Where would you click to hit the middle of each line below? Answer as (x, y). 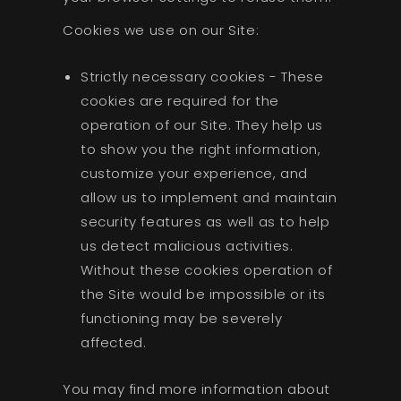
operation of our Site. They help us (201, 124)
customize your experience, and (194, 173)
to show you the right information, (200, 149)
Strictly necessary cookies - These (202, 76)
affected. (113, 342)
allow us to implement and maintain (209, 197)
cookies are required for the (179, 100)
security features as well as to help (205, 221)
